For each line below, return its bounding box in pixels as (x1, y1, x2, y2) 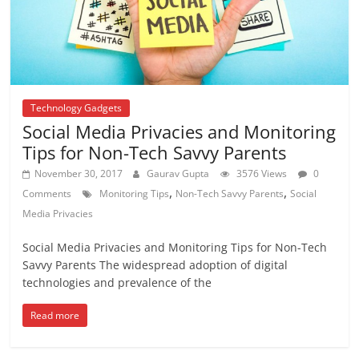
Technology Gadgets (30, 101, 123, 115)
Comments (22, 187, 72, 201)
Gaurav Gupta (147, 167, 210, 181)
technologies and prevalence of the (22, 275, 212, 291)
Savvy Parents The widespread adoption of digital (22, 257, 288, 273)
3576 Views (236, 167, 288, 181)
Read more (30, 309, 80, 323)
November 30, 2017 (34, 167, 123, 181)
